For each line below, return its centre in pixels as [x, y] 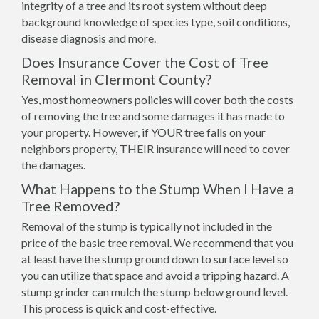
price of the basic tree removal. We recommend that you [157, 242]
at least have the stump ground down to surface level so [155, 259]
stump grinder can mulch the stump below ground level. [155, 292]
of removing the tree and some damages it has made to [153, 116]
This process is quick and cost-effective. [119, 308]
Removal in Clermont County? [116, 79]
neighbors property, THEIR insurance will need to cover [156, 148]
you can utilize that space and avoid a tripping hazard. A [155, 275]
